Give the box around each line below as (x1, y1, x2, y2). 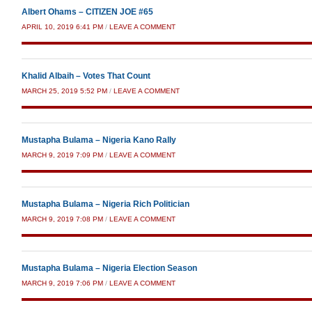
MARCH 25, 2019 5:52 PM (22, 87, 107, 95)
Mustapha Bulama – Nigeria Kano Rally (22, 135, 176, 145)
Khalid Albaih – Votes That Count (22, 71, 150, 81)
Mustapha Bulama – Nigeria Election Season (22, 263, 197, 273)
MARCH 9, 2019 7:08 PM (22, 215, 103, 223)
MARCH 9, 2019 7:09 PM (22, 151, 103, 159)
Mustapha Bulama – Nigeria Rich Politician (22, 199, 189, 209)
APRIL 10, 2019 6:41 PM (22, 23, 103, 31)
